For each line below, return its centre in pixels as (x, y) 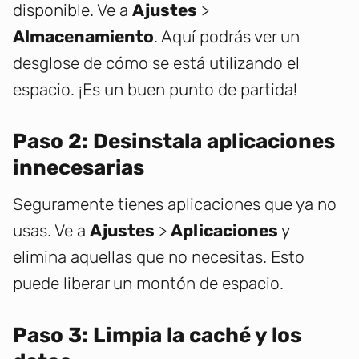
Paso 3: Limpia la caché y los (157, 336)
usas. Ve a (51, 231)
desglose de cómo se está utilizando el (156, 63)
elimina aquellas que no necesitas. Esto (159, 257)
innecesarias (79, 168)
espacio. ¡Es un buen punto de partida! (155, 90)
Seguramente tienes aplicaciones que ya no (175, 204)
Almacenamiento (83, 37)
